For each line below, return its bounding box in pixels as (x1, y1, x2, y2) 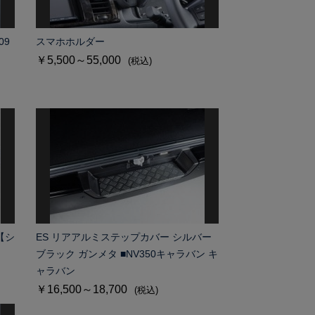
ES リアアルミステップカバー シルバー (35, 231, 212, 243)
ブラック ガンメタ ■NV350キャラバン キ (35, 248, 218, 259)
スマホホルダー (35, 36, 105, 47)
